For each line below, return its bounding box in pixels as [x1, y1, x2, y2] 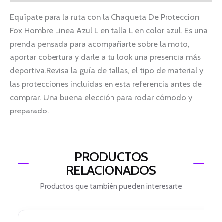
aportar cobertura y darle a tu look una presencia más [10, 52, 201, 62]
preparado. [10, 105, 49, 115]
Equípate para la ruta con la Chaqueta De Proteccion [10, 11, 199, 22]
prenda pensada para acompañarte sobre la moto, [10, 38, 189, 49]
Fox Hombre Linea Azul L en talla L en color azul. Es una [10, 25, 208, 35]
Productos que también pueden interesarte [40, 182, 182, 191]
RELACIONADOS [66, 163, 156, 179]
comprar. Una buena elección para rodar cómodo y [10, 92, 192, 102]
